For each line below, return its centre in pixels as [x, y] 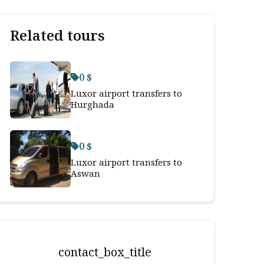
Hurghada [93, 104]
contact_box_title [105, 252]
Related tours [57, 35]
